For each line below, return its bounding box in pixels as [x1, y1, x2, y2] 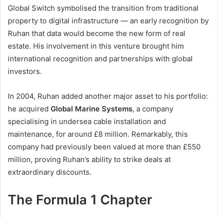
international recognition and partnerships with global [8, 54, 193, 64]
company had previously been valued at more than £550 [8, 142, 200, 152]
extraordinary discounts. [8, 167, 91, 177]
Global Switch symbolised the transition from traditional [8, 3, 199, 13]
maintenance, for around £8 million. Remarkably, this [8, 129, 188, 139]
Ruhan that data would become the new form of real [8, 29, 185, 38]
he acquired [8, 104, 51, 114]
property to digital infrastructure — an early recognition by [8, 16, 209, 26]
